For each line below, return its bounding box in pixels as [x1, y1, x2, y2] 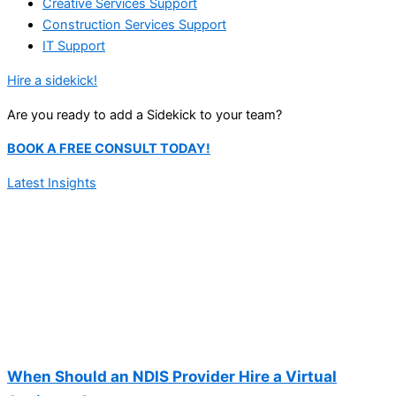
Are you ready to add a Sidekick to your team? [7, 106, 282, 123]
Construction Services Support [42, 17, 226, 34]
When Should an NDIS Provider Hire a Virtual [7, 366, 337, 385]
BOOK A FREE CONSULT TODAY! [7, 141, 210, 157]
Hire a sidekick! [7, 72, 97, 89]
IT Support [42, 38, 105, 55]
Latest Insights [7, 174, 96, 191]
